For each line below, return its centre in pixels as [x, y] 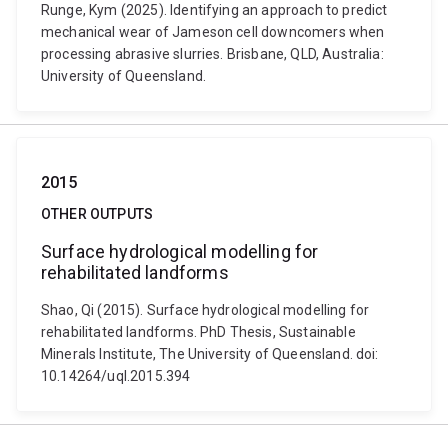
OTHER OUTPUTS [97, 214]
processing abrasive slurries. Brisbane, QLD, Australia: [212, 54]
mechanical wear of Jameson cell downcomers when [213, 32]
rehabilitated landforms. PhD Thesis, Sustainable [198, 332]
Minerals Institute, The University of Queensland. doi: [210, 354]
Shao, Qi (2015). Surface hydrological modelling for [205, 310]
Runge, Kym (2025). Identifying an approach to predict [214, 10]
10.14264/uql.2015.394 [116, 376]
